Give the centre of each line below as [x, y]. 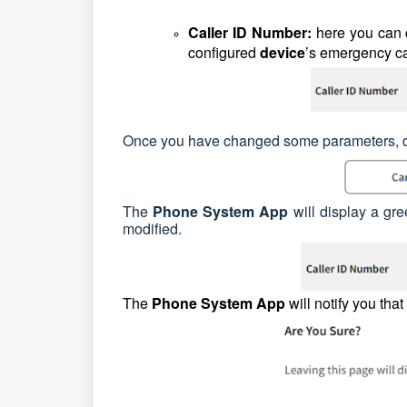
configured [224, 52]
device [283, 52]
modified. [156, 229]
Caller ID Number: [252, 32]
